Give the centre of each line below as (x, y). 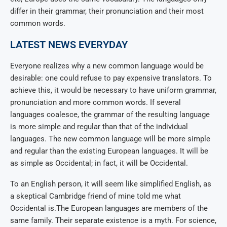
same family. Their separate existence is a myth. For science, (113, 221)
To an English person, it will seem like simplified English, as (111, 184)
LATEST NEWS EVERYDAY (69, 45)
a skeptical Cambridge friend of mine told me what (96, 196)
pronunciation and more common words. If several (96, 103)
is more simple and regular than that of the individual (99, 127)
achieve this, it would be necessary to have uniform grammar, (113, 90)
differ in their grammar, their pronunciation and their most (107, 11)
